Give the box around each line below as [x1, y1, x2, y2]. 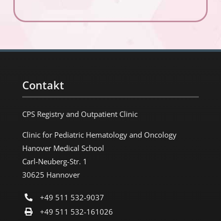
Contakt [22, 77, 64, 92]
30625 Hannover [22, 169, 80, 180]
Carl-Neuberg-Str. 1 [22, 156, 87, 166]
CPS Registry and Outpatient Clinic [22, 109, 138, 119]
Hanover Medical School [22, 143, 104, 153]
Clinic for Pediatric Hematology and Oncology [22, 129, 177, 140]
